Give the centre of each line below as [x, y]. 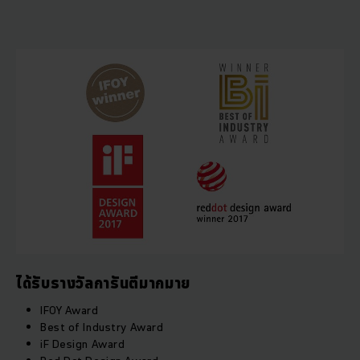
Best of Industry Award [102, 327]
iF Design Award [83, 344]
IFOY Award [70, 310]
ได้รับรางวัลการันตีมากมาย [103, 282]
